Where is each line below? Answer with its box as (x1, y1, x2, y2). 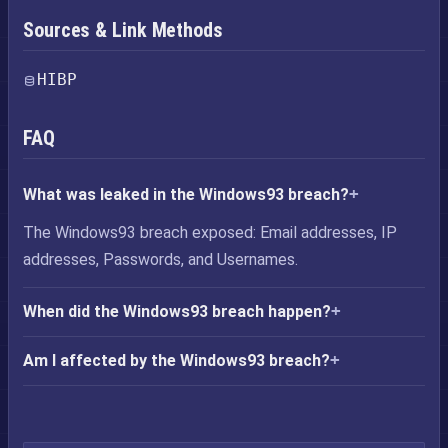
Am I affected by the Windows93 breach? (23, 351, 330, 370)
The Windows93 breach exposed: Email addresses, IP (23, 223, 397, 242)
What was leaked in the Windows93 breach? (23, 185, 349, 204)
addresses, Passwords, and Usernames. (23, 250, 298, 269)
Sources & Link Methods (23, 18, 223, 42)
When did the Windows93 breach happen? (23, 302, 331, 321)
